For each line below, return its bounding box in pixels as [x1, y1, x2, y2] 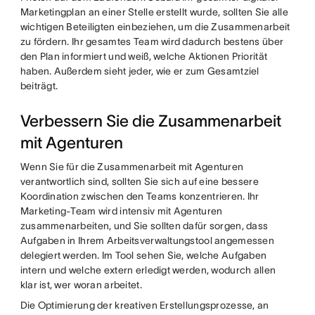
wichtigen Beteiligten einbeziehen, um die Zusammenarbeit [20, 21, 290, 32]
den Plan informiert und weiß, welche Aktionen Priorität [20, 51, 268, 62]
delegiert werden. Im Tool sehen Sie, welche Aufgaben [20, 250, 267, 261]
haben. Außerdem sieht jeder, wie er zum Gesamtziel [20, 65, 259, 77]
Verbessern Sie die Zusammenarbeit [20, 112, 281, 130]
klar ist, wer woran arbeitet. [20, 279, 142, 290]
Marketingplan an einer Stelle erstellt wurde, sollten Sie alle [20, 6, 289, 18]
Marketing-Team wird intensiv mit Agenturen [20, 205, 223, 217]
